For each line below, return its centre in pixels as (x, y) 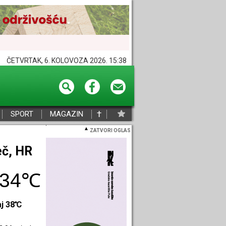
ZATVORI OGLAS (110, 130)
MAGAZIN (67, 114)
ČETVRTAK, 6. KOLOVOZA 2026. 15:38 (67, 61)
